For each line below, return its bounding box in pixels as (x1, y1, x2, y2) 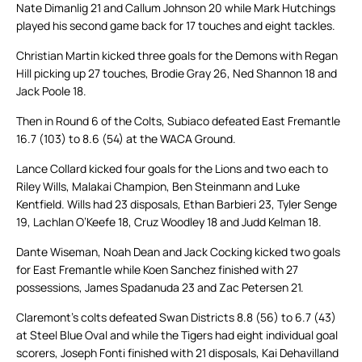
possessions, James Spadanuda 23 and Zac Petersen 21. (16, 280, 304, 296)
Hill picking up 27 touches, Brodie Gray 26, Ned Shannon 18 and (16, 65, 337, 82)
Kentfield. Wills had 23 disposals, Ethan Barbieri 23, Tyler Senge (16, 196, 337, 213)
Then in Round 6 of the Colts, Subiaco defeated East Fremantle (16, 113, 340, 129)
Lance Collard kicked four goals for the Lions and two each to (16, 161, 328, 177)
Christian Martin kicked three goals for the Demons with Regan (16, 48, 338, 64)
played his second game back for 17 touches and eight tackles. (16, 18, 335, 34)
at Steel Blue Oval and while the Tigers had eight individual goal (16, 327, 338, 343)
